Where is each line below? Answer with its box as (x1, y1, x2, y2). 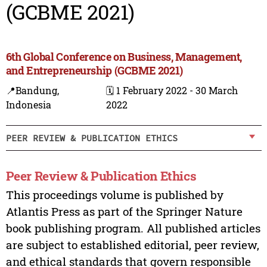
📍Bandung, (5, 84, 59, 97)
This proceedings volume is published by (5, 187, 223, 203)
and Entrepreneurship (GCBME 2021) (5, 63, 183, 78)
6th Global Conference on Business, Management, (5, 49, 243, 64)
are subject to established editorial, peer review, (5, 237, 259, 253)
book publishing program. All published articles (5, 221, 260, 236)
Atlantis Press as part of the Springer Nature (5, 204, 243, 219)
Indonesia (5, 98, 51, 111)
